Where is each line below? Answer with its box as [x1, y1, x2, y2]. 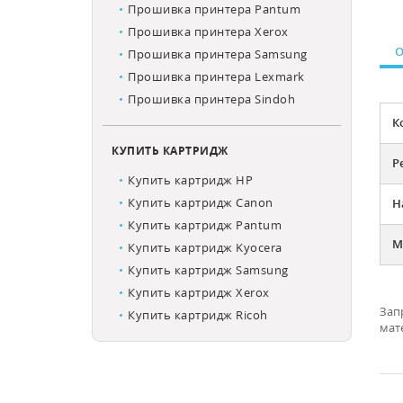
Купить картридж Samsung [128, 262, 289, 278]
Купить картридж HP [128, 172, 253, 188]
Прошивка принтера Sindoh [128, 91, 295, 107]
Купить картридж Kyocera [128, 239, 282, 255]
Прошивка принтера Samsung [128, 46, 308, 62]
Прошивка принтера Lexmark [128, 68, 305, 85]
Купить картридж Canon [128, 194, 273, 210]
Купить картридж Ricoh [128, 307, 268, 323]
